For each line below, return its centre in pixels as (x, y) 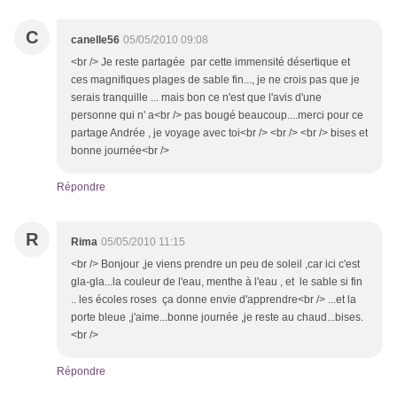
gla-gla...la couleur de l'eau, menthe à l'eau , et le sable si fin (217, 282)
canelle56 (95, 40)
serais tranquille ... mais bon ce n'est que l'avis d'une (196, 98)
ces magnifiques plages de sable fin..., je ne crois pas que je (215, 80)
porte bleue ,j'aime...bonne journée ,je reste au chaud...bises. (217, 318)
